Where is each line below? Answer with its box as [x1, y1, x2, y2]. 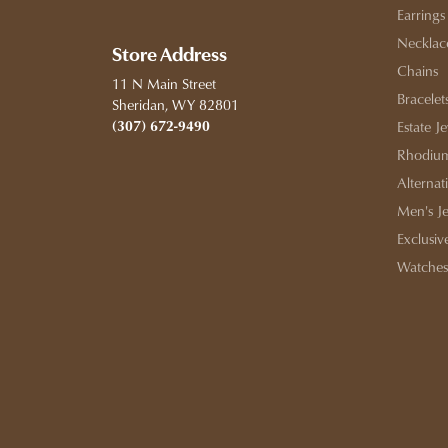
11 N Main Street [112, 72, 216, 94]
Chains [397, 59, 438, 81]
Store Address [112, 45, 227, 66]
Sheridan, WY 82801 [112, 93, 239, 115]
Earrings [397, 3, 445, 25]
